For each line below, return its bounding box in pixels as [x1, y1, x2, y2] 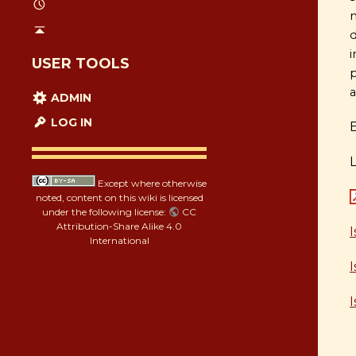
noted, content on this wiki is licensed [35, 192, 203, 204]
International [89, 234, 149, 247]
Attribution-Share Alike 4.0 [56, 220, 182, 233]
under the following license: [42, 206, 169, 219]
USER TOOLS [32, 55, 130, 73]
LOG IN [48, 115, 92, 130]
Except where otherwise [95, 177, 207, 190]
